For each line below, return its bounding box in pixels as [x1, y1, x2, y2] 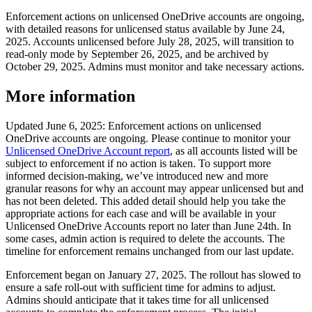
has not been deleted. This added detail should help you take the [6, 194, 286, 207]
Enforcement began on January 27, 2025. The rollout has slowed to [6, 268, 301, 281]
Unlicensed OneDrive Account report [6, 144, 170, 157]
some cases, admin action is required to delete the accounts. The [6, 232, 285, 244]
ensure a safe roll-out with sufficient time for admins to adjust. [6, 281, 276, 293]
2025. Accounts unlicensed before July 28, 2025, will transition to [6, 35, 294, 47]
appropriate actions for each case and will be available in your [6, 207, 276, 219]
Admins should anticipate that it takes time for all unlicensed [6, 293, 269, 306]
